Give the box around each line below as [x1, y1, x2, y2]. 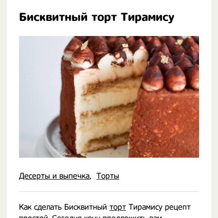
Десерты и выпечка [19, 171, 90, 181]
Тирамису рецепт [126, 202, 191, 212]
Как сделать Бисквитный [19, 202, 109, 212]
